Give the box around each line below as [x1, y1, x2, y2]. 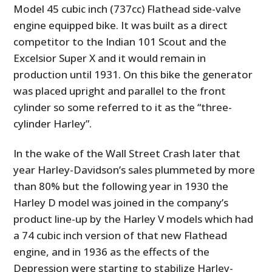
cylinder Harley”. [13, 116, 92, 131]
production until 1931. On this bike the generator [13, 67, 253, 81]
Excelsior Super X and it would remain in [13, 50, 206, 65]
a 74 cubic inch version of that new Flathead [13, 228, 228, 242]
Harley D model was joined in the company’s [13, 195, 229, 209]
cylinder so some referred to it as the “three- [13, 100, 233, 114]
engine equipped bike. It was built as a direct [13, 18, 228, 32]
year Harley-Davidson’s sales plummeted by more [13, 162, 256, 177]
